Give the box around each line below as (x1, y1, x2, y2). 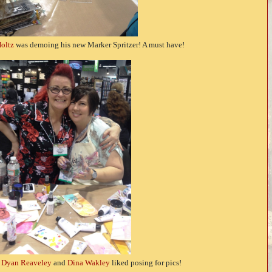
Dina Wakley (67, 259, 110, 268)
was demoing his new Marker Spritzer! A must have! (13, 41, 185, 50)
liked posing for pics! (109, 259, 182, 268)
